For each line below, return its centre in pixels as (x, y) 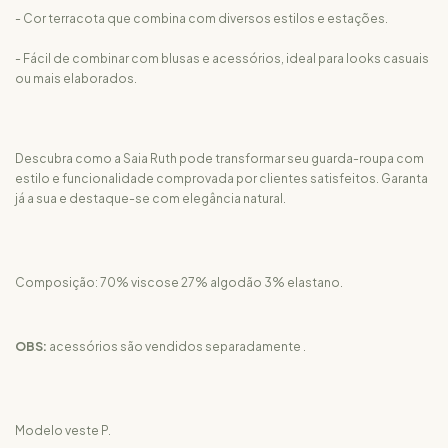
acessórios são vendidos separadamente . (177, 346)
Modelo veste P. (63, 430)
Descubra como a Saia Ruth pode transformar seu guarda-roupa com (219, 158)
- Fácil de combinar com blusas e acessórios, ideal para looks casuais (222, 58)
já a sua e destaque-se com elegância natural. (150, 198)
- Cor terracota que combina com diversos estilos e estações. (201, 18)
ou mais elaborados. (76, 78)
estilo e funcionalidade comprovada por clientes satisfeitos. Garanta (221, 178)
